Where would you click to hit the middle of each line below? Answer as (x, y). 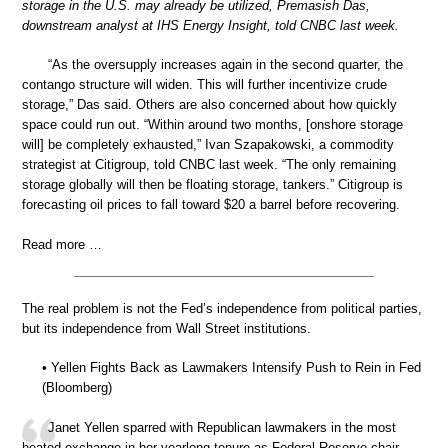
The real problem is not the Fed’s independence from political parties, (222, 308)
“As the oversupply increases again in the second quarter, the (225, 65)
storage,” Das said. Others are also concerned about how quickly (209, 105)
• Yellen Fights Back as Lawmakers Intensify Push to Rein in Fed (231, 368)
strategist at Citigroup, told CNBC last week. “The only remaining (209, 165)
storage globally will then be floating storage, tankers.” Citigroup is (212, 185)
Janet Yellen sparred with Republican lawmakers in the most (222, 427)
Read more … (62, 244)
